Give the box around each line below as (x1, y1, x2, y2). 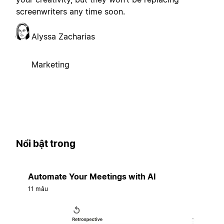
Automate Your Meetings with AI (28, 171, 155, 181)
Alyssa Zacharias (31, 31, 95, 42)
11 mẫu (28, 184, 48, 192)
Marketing (31, 59, 69, 70)
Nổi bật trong (16, 138, 75, 150)
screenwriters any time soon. (16, 6, 125, 17)
